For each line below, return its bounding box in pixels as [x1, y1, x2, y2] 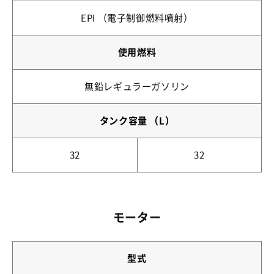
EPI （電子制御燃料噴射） [81, 13, 193, 23]
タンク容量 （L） [99, 116, 175, 125]
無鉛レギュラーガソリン [84, 82, 190, 91]
